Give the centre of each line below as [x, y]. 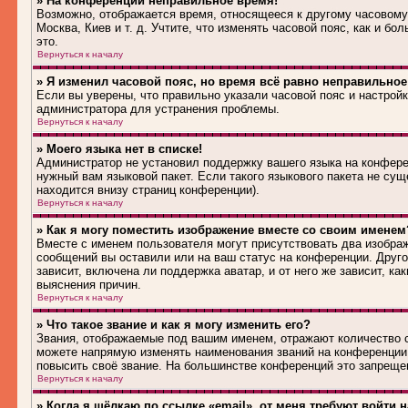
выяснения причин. [89, 285]
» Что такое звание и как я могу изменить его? [173, 325]
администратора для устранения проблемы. [158, 109]
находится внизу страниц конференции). [148, 190]
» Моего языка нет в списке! [119, 149]
